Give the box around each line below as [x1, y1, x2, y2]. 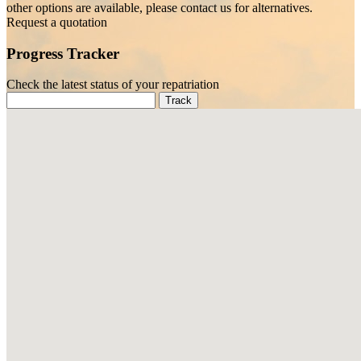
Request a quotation [6, 15, 107, 29]
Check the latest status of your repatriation [6, 77, 219, 92]
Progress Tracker [6, 44, 119, 62]
